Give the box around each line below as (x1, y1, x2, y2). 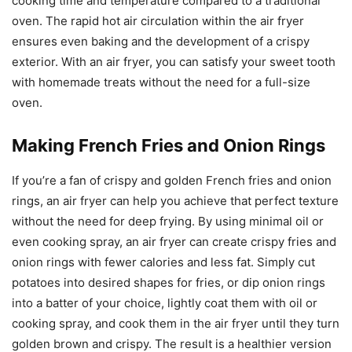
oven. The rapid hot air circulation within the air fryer (12, 13, 304, 28)
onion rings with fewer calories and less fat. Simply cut (12, 254, 315, 269)
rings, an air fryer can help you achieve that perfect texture (12, 192, 339, 208)
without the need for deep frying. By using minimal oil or (12, 213, 324, 229)
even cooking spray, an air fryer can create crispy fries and (12, 233, 336, 249)
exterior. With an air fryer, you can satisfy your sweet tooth (12, 53, 335, 69)
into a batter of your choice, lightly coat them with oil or (12, 295, 317, 310)
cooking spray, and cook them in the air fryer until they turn (12, 315, 339, 331)
